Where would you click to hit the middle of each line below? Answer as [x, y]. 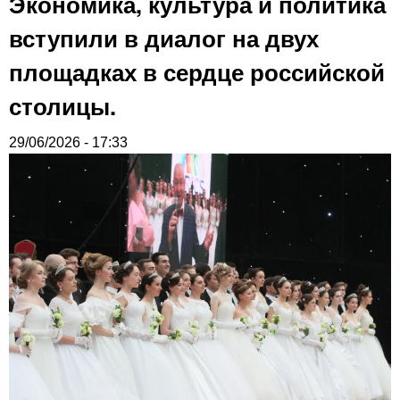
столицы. [62, 105]
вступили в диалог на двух [164, 37]
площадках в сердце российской [197, 71]
